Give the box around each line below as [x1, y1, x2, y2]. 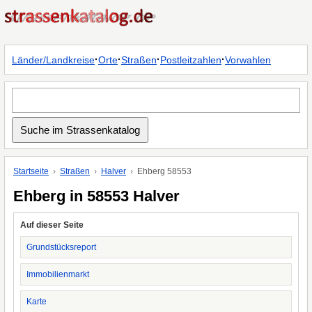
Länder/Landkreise [12, 54, 95, 65]
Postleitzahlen [160, 54, 221, 65]
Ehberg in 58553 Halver [13, 187, 180, 205]
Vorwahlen [225, 54, 271, 65]
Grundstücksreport [26, 242, 96, 252]
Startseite [13, 166, 49, 176]
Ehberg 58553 [137, 166, 192, 176]
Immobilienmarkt [26, 270, 89, 279]
